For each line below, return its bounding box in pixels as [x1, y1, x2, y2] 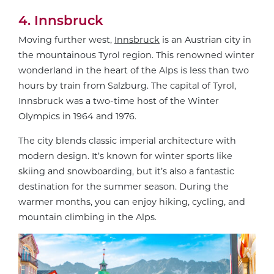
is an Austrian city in [160, 34, 251, 46]
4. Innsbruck [18, 12, 103, 28]
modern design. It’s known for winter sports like [18, 150, 232, 161]
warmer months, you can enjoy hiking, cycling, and [18, 196, 245, 207]
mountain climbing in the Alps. [18, 211, 157, 223]
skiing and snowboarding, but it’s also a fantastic [18, 165, 234, 177]
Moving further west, [18, 34, 114, 46]
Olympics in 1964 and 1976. [18, 111, 136, 122]
